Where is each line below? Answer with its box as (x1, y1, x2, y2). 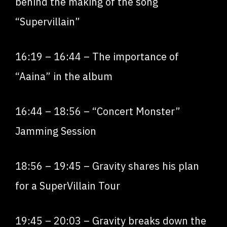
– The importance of (81, 50, 179, 63)
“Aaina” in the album (15, 69, 112, 83)
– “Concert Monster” (81, 104, 180, 118)
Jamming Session (15, 124, 96, 138)
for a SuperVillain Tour (15, 179, 120, 193)
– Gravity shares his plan (81, 159, 199, 173)
